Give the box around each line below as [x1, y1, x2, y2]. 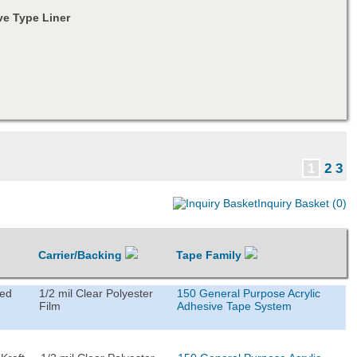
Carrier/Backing [38, 248, 126, 261]
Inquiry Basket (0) [257, 196, 347, 210]
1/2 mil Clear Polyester [39, 286, 154, 300]
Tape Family [176, 248, 245, 261]
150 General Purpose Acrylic [177, 286, 321, 300]
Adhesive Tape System [177, 299, 292, 312]
